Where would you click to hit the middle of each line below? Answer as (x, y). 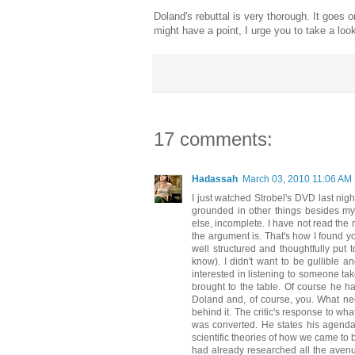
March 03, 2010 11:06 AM (297, 179)
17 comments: (213, 139)
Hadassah (215, 179)
